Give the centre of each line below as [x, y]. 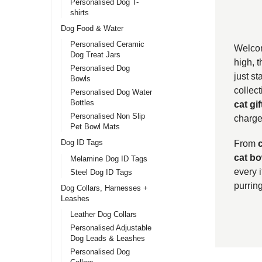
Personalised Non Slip [108, 116]
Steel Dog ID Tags [101, 172]
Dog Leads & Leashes [108, 239]
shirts [80, 12]
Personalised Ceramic [108, 44]
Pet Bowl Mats [95, 127]
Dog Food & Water [92, 28]
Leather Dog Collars [104, 214]
